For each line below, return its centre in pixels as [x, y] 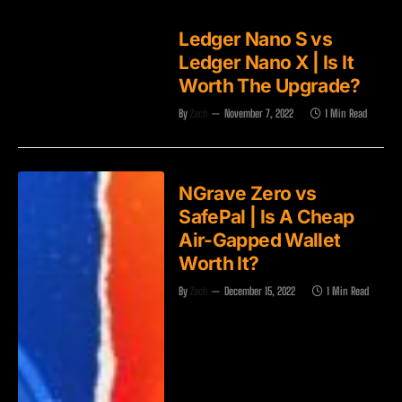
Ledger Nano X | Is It [266, 62]
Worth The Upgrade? [270, 85]
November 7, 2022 [259, 113]
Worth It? [219, 263]
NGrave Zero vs [248, 193]
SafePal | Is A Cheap [267, 216]
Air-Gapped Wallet [260, 240]
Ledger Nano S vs [256, 39]
